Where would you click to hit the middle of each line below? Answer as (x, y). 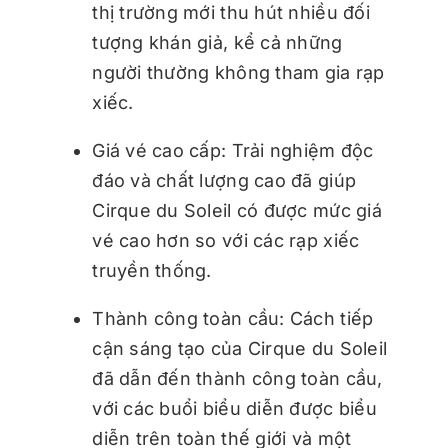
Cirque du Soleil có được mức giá (237, 210)
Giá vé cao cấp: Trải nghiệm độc (233, 150)
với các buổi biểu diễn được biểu (234, 408)
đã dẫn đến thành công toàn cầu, (237, 378)
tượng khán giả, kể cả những (217, 42)
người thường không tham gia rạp (238, 72)
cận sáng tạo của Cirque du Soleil (240, 348)
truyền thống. (152, 270)
